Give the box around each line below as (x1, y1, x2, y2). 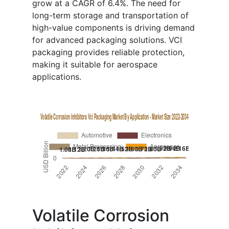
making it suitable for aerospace (32, 59, 157, 70)
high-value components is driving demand (32, 22, 195, 33)
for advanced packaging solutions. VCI (32, 35, 182, 45)
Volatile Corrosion (32, 205, 169, 226)
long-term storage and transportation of (32, 10, 189, 21)
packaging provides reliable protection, (32, 47, 185, 58)
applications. (32, 72, 81, 82)
